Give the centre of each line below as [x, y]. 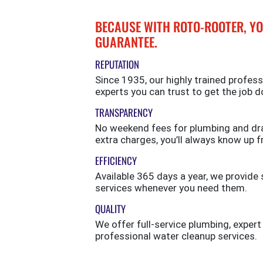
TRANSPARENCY [124, 113]
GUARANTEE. [126, 42]
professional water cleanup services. [176, 236]
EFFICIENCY [116, 161]
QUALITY [110, 209]
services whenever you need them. [171, 188]
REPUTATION [117, 65]
